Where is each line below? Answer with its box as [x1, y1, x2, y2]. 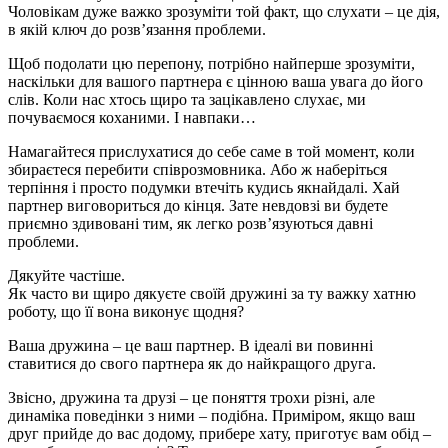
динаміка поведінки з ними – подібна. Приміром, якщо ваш [8, 406, 415, 424]
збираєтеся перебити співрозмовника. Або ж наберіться [8, 160, 387, 178]
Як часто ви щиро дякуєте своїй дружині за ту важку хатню [8, 284, 416, 302]
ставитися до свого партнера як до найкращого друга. [8, 354, 376, 372]
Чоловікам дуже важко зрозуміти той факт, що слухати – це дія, [8, 2, 440, 20]
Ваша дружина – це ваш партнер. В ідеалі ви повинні [8, 336, 373, 354]
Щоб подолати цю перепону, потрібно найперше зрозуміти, [8, 54, 415, 72]
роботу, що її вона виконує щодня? [8, 302, 244, 320]
